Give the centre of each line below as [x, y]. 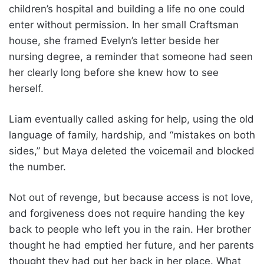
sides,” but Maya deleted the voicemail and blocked [132, 151]
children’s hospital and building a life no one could [127, 9]
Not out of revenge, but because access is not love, [131, 197]
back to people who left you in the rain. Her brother [130, 229]
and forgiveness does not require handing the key [127, 213]
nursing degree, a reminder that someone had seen [131, 56]
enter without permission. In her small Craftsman [124, 24]
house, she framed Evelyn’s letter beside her [114, 40]
